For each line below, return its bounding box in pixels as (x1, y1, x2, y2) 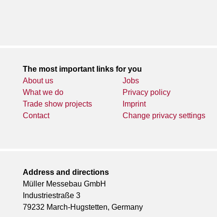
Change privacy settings (123, 111, 206, 120)
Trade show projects (23, 99, 92, 108)
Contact (23, 111, 49, 120)
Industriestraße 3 (23, 191, 80, 200)
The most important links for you (23, 64, 142, 73)
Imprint (123, 99, 146, 108)
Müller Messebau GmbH (23, 179, 106, 188)
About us (23, 76, 53, 85)
